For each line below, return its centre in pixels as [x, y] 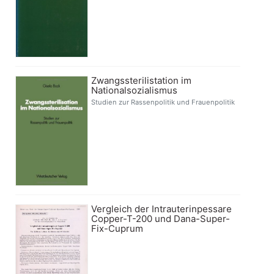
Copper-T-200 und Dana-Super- [161, 218]
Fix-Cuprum [117, 228]
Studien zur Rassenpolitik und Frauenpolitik [163, 102]
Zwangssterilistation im [142, 81]
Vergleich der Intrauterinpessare [162, 209]
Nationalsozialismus [135, 91]
